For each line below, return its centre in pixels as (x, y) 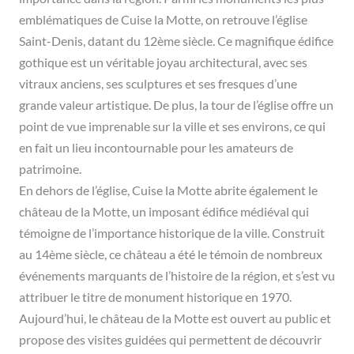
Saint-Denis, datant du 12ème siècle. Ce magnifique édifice (176, 41)
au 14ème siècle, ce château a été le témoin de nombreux (171, 255)
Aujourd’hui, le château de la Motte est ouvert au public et (175, 319)
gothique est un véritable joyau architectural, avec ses (163, 63)
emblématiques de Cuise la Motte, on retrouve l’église (163, 20)
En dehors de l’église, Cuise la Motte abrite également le (168, 191)
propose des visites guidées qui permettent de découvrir (170, 340)
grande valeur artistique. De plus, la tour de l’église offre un (176, 105)
